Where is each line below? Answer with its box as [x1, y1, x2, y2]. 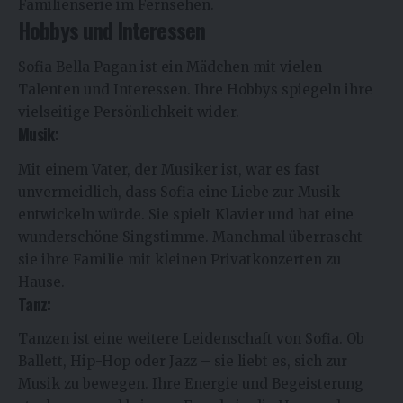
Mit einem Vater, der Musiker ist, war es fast [18, 160, 320, 178]
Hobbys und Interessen [18, 13, 206, 46]
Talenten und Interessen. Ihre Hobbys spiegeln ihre [18, 81, 372, 99]
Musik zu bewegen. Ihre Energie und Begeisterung [18, 375, 363, 393]
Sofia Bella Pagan [18, 58, 137, 76]
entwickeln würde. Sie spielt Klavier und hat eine [18, 205, 354, 223]
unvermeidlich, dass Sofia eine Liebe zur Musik [18, 183, 340, 201]
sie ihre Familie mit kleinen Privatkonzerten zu [18, 250, 341, 268]
